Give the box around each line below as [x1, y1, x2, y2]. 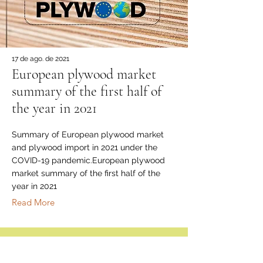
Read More [12, 197, 55, 208]
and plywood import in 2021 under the [12, 143, 157, 152]
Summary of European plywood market [12, 130, 164, 139]
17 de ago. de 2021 [12, 55, 69, 63]
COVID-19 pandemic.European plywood [12, 156, 165, 165]
